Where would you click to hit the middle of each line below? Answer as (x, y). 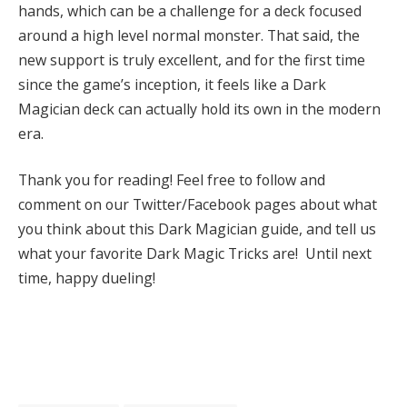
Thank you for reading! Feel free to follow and (172, 180)
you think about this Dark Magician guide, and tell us (197, 229)
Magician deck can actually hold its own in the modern (199, 109)
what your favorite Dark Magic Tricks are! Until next (195, 254)
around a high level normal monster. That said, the (189, 35)
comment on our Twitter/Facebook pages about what (198, 205)
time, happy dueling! (87, 278)
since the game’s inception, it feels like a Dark (172, 84)
